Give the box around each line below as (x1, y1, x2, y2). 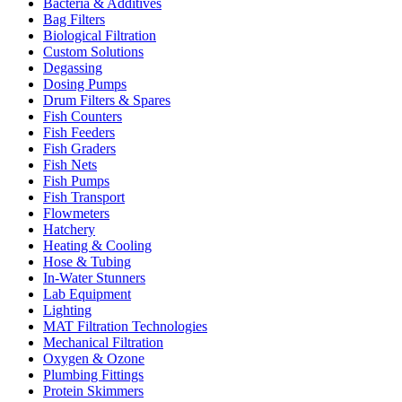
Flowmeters (43, 205, 109, 222)
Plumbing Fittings (43, 367, 144, 383)
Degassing (43, 60, 102, 76)
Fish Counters (43, 109, 122, 125)
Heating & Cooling (43, 238, 152, 254)
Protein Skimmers (43, 383, 144, 399)
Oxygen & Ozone (43, 351, 144, 367)
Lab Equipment (43, 286, 131, 302)
